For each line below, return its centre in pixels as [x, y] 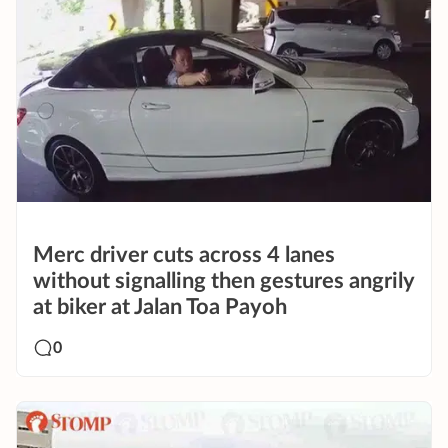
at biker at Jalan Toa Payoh [160, 307]
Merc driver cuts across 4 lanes [184, 255]
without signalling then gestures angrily [223, 281]
